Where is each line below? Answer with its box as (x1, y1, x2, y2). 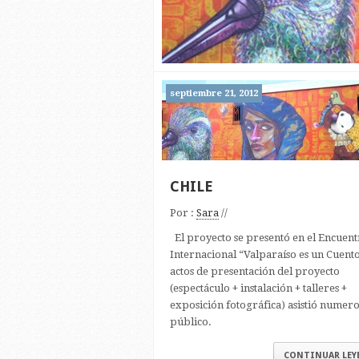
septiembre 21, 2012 (170, 88, 258, 99)
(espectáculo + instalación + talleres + (170, 282, 347, 294)
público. (170, 316, 212, 328)
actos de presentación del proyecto (170, 265, 340, 277)
